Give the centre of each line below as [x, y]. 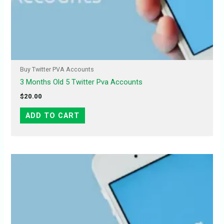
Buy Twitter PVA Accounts [57, 69]
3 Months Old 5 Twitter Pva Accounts [81, 82]
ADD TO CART [52, 115]
